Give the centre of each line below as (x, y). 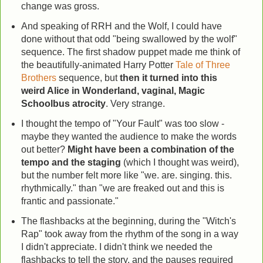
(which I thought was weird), (180, 163)
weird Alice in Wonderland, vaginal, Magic (113, 91)
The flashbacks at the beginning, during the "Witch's (128, 221)
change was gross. (61, 6)
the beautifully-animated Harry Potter (98, 65)
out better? (44, 150)
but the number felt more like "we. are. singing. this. (126, 176)
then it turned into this (168, 78)
